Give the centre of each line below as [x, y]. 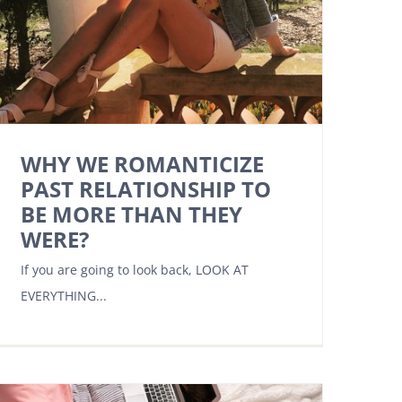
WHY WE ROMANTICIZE [142, 164]
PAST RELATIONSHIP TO [146, 189]
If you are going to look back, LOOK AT [135, 270]
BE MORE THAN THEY [131, 214]
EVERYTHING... [64, 296]
